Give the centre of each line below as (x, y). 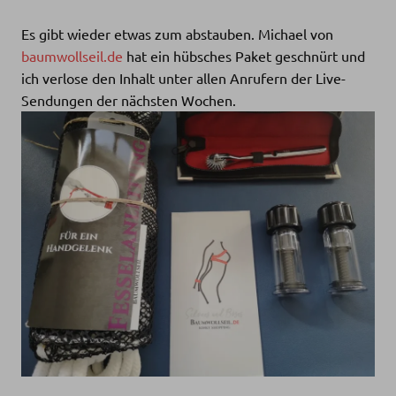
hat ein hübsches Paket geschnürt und (244, 56)
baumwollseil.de (72, 56)
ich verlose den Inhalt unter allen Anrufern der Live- (183, 78)
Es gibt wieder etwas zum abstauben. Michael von (177, 34)
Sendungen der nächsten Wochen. (129, 100)
